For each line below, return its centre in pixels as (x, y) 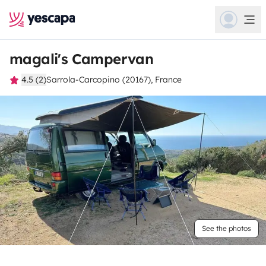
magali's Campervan (82, 59)
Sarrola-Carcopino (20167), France (114, 80)
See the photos (227, 228)
